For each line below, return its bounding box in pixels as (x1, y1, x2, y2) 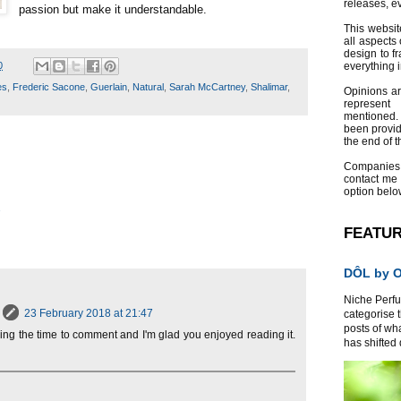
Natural (132, 81, 164, 93)
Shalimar (251, 81, 287, 93)
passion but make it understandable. (19, 2, 208, 16)
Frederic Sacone (13, 81, 85, 93)
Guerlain (90, 81, 127, 93)
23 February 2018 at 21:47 (24, 306, 153, 320)
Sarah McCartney (169, 81, 245, 93)
